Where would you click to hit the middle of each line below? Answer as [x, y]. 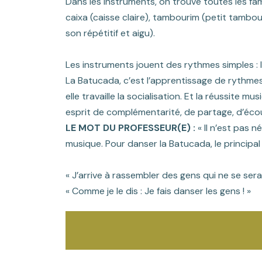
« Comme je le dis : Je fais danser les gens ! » [158, 191]
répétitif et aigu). [119, 33]
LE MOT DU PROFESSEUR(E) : [130, 127]
